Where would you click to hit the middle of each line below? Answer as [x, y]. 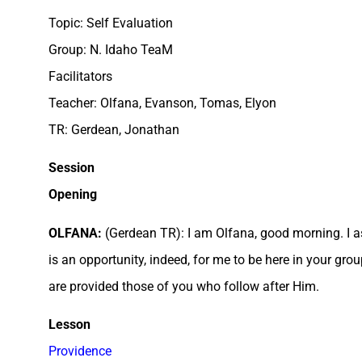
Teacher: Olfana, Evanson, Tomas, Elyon [162, 103]
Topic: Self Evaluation [111, 23]
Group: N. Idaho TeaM [111, 49]
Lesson [69, 325]
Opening [73, 195]
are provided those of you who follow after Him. [184, 286]
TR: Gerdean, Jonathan [114, 129]
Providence [80, 351]
